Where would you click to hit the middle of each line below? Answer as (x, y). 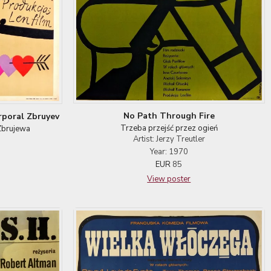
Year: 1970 (169, 152)
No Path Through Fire (169, 116)
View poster (169, 179)
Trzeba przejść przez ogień (169, 128)
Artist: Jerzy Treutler (169, 139)
